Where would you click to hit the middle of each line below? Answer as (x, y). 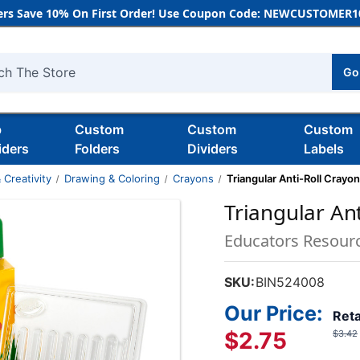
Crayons (193, 178)
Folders (97, 149)
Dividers (212, 149)
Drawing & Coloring (112, 178)
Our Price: (274, 313)
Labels (324, 149)
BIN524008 (290, 282)
